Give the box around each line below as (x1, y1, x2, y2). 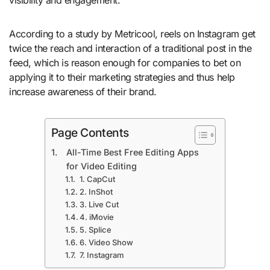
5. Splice (80, 224, 112, 234)
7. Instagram (80, 250, 127, 260)
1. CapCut (80, 174, 116, 184)
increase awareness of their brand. (9, 85, 157, 98)
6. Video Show (80, 237, 134, 247)
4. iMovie (80, 212, 115, 222)
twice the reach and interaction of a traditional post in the (9, 42, 252, 54)
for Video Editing (66, 160, 137, 171)
